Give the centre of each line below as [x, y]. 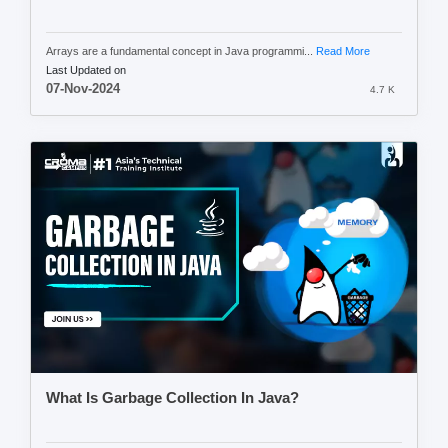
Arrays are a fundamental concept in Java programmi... [181, 50]
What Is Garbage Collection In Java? [172, 398]
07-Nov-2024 [83, 88]
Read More [343, 50]
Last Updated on [86, 69]
